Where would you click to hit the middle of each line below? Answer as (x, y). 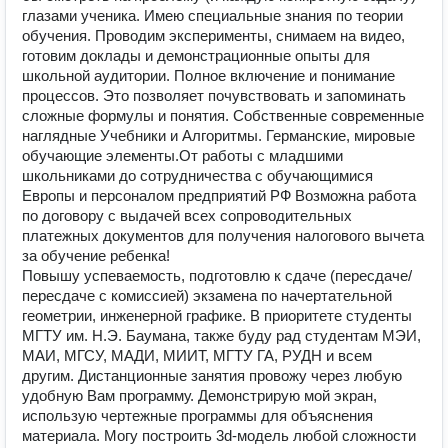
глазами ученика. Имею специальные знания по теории (212, 15)
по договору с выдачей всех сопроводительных (187, 215)
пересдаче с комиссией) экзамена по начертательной (207, 295)
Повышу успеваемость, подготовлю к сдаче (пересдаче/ (217, 275)
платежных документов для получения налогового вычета (223, 235)
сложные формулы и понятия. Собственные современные (223, 115)
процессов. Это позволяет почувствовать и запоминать (214, 95)
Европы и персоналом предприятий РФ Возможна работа (219, 195)
